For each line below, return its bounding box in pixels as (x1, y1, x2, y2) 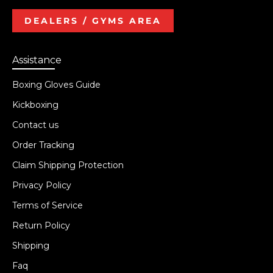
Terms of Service (12, 199, 83, 211)
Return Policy (12, 219, 70, 231)
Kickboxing (12, 99, 58, 110)
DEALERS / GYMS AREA (24, 15, 161, 26)
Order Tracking (12, 139, 74, 151)
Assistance (12, 54, 62, 66)
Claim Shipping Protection (12, 159, 124, 171)
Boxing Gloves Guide (12, 79, 101, 90)
